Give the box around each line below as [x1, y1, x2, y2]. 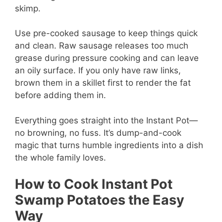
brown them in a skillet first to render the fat [15, 78, 191, 88]
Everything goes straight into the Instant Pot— [15, 115, 198, 125]
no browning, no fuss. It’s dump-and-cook [15, 127, 181, 138]
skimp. [15, 3, 41, 13]
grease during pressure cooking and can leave [15, 53, 199, 63]
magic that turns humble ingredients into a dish [15, 140, 203, 150]
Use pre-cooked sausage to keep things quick [15, 28, 198, 39]
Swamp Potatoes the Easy [15, 192, 184, 209]
